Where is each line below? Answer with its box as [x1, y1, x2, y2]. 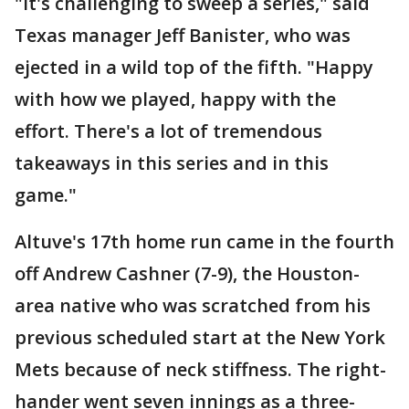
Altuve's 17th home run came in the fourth [15, 229, 394, 255]
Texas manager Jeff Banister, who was [15, 23, 351, 48]
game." [15, 183, 77, 208]
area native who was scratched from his [15, 293, 371, 319]
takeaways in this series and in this [15, 151, 329, 176]
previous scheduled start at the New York [15, 325, 385, 351]
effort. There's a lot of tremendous [15, 119, 322, 144]
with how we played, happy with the [15, 87, 336, 112]
